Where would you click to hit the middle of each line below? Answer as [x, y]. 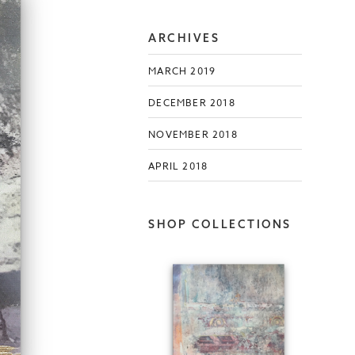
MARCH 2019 [182, 71]
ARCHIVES [184, 38]
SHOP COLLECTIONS [220, 225]
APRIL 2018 [178, 166]
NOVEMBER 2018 [193, 134]
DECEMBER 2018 [192, 102]
